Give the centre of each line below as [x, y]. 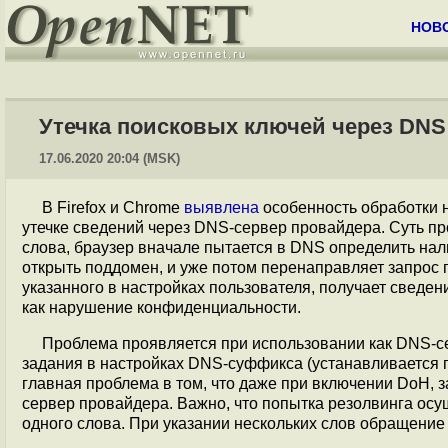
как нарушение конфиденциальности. [161, 307]
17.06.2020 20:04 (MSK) [109, 158]
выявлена [221, 207]
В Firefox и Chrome [113, 207]
